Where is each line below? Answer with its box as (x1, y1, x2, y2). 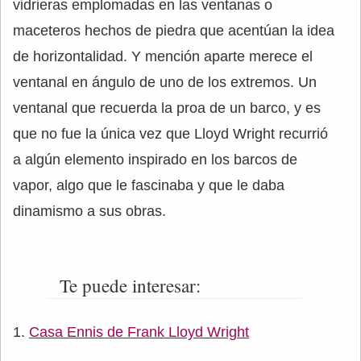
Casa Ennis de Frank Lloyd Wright (29, 323, 249, 340)
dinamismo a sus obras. (13, 202, 166, 219)
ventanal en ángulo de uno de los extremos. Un (13, 73, 317, 90)
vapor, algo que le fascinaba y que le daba (13, 176, 284, 193)
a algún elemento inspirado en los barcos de (13, 151, 297, 168)
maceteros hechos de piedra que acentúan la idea (13, 22, 334, 39)
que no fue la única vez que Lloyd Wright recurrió (13, 125, 328, 142)
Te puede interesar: (59, 272, 201, 297)
